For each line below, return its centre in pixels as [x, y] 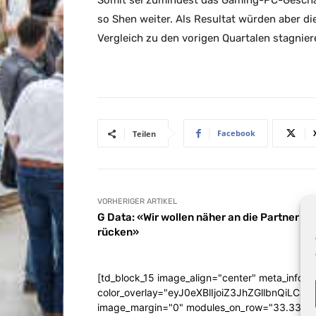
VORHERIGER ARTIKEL [137, 202]
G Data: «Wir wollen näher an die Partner [198, 218]
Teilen [144, 134]
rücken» [118, 232]
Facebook [236, 133]
